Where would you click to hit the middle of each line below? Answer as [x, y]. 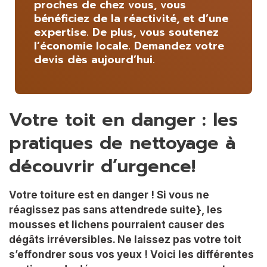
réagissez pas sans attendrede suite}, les [116, 210]
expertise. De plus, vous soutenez [126, 32]
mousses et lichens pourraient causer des [117, 225]
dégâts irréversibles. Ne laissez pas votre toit [125, 240]
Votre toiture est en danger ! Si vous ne [109, 195]
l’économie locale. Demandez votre [129, 46]
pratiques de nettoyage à [122, 143]
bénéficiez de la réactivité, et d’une [131, 18]
